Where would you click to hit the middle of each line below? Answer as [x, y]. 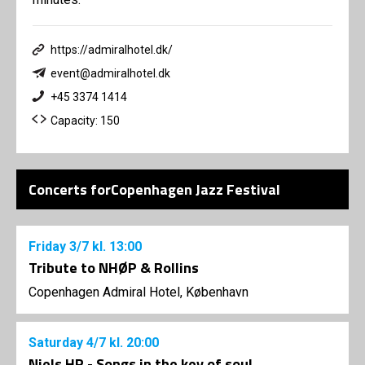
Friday [49, 247]
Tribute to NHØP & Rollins [114, 268]
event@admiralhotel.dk [110, 74]
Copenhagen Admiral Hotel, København [139, 292]
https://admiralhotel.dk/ [112, 50]
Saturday [57, 343]
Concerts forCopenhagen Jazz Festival [154, 190]
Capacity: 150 [85, 121]
